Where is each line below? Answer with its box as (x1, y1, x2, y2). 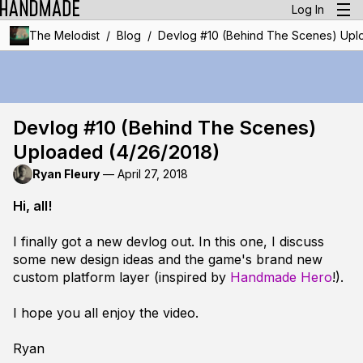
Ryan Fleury (32, 167, 100, 181)
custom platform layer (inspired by (13, 269, 230, 285)
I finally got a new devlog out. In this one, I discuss (13, 233, 324, 250)
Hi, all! (13, 198, 52, 214)
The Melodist (28, 28, 100, 42)
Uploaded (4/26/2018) (13, 140, 220, 164)
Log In (292, 2, 324, 16)
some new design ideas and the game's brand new (13, 251, 322, 267)
